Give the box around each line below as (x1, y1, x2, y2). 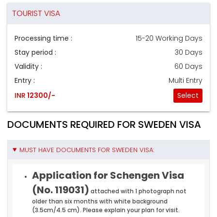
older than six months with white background (32, 197, 168, 205)
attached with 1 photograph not (89, 186, 186, 195)
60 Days (174, 61, 202, 71)
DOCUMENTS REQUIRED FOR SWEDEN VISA (7, 117, 201, 131)
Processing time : (15, 33, 72, 43)
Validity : (15, 61, 42, 71)
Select (177, 91, 199, 101)
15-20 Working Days (136, 33, 202, 43)
